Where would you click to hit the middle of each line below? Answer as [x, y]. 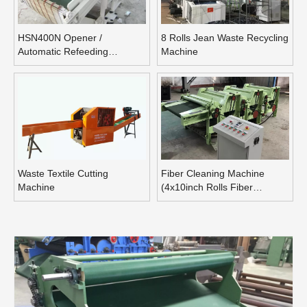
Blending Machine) [201, 200]
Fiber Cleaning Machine [213, 173]
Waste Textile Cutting [63, 173]
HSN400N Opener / [60, 37]
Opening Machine [56, 65]
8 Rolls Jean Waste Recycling [225, 37]
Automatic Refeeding [63, 51]
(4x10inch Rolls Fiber [207, 187]
